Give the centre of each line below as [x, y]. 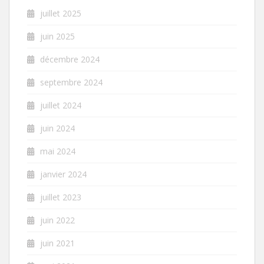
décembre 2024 [70, 59]
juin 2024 [57, 128]
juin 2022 [57, 220]
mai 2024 [58, 151]
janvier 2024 [63, 174]
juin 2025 [57, 36]
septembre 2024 [71, 82]
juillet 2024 [61, 105]
